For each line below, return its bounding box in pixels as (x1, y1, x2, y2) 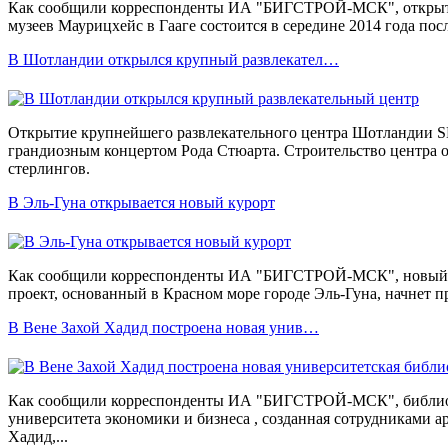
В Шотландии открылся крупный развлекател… (8, 50, 339, 68)
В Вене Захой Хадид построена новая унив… (8, 318, 319, 336)
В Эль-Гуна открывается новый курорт (8, 193, 275, 211)
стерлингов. (8, 159, 90, 177)
